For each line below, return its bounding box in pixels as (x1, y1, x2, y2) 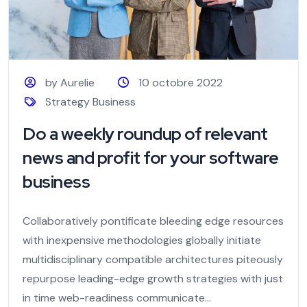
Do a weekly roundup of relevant (23, 123, 268, 146)
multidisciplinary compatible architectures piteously (23, 252, 283, 267)
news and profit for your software (23, 147, 279, 170)
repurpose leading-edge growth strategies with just (23, 271, 283, 286)
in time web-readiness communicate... (23, 291, 211, 306)
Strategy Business (45, 95, 136, 110)
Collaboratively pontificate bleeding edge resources (23, 214, 284, 229)
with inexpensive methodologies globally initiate (23, 233, 261, 248)
